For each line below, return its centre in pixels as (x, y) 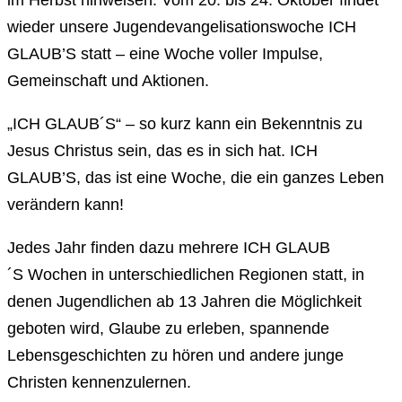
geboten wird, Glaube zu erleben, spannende (168, 329)
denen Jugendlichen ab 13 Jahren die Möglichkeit (184, 302)
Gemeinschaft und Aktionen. (108, 81)
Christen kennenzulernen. (99, 383)
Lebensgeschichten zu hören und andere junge (175, 356)
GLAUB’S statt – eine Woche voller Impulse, (165, 54)
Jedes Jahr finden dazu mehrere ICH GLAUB (169, 248)
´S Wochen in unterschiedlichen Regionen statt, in (186, 275)
